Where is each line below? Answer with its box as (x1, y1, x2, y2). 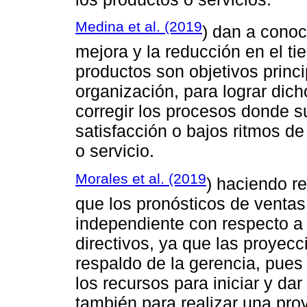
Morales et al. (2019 (75, 170, 206, 186)
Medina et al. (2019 (75, 19, 202, 34)
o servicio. (75, 141, 154, 161)
